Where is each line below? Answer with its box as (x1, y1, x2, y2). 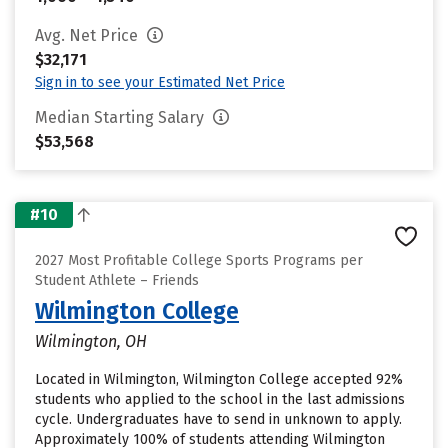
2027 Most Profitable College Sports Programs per (35, 252, 363, 269)
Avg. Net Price (35, 26, 142, 45)
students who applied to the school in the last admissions (35, 391, 405, 408)
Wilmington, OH (35, 332, 147, 351)
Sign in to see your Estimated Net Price (35, 74, 285, 91)
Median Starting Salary (35, 108, 208, 127)
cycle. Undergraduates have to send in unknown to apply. (35, 411, 402, 428)
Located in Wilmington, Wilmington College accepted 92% (35, 371, 403, 388)
